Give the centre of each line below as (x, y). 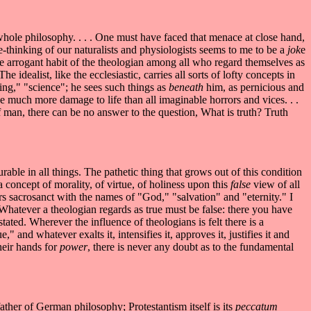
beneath (187, 87)
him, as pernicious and (255, 87)
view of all (275, 184)
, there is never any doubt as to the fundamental (191, 246)
